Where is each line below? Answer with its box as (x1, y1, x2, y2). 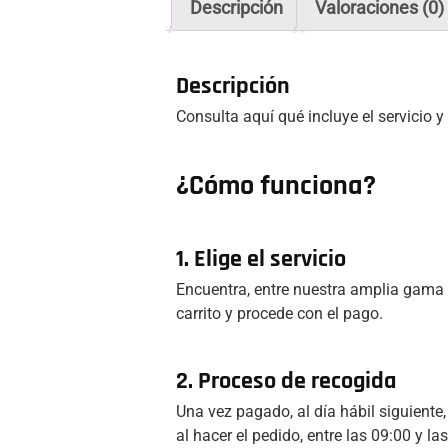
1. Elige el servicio (176, 243, 346, 274)
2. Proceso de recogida (176, 365, 396, 396)
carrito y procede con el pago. (176, 303, 383, 323)
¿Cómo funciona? (176, 167, 376, 204)
